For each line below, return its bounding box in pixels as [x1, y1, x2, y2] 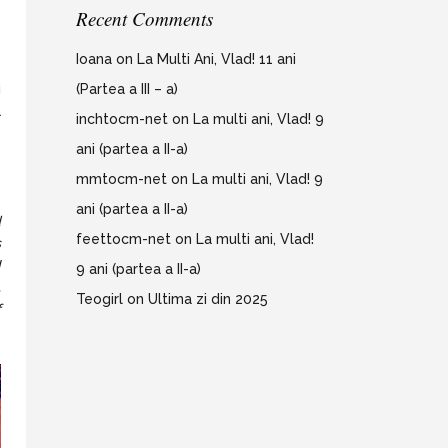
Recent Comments [76, 6, 213, 31]
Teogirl [76, 291, 123, 307]
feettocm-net [76, 231, 171, 247]
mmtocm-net [76, 171, 167, 187]
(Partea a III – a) [76, 81, 178, 97]
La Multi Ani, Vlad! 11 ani [137, 51, 296, 67]
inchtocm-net [76, 111, 168, 127]
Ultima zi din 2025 [148, 291, 268, 307]
